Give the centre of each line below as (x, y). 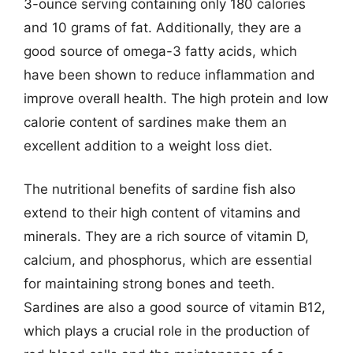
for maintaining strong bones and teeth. (149, 284)
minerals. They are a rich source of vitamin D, (166, 236)
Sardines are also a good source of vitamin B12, (175, 307)
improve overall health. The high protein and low (176, 98)
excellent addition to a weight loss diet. (148, 145)
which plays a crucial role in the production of (167, 331)
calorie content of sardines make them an (155, 122)
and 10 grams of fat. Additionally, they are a (163, 27)
